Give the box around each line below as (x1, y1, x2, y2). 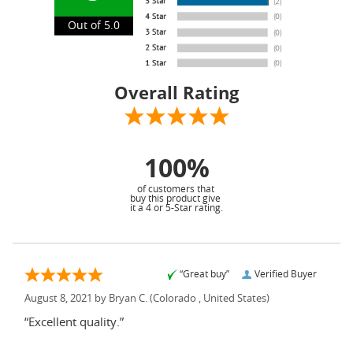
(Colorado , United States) (147, 293, 269, 304)
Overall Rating (114, 80, 239, 104)
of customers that (136, 184, 217, 194)
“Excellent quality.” (24, 316, 124, 329)
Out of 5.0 (67, 20, 120, 32)
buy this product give (130, 193, 223, 203)
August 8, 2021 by (24, 293, 109, 304)
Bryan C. (109, 293, 147, 304)
